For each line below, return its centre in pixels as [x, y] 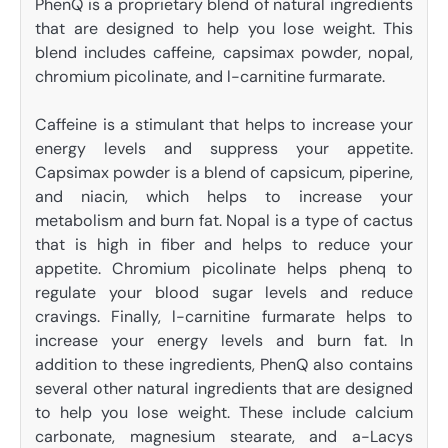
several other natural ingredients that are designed [224, 389]
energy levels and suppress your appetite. [224, 149]
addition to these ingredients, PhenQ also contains [224, 365]
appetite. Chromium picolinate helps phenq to [224, 269]
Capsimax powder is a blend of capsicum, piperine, [224, 173]
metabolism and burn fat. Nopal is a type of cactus [224, 221]
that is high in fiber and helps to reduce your [224, 245]
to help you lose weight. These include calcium [224, 413]
